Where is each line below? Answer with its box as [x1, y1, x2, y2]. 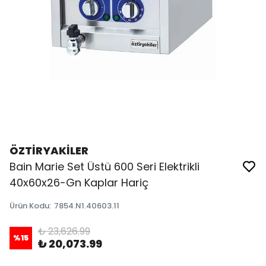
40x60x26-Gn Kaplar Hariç [9, 175, 148, 190]
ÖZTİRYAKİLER [9, 142, 88, 158]
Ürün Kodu [9, 199, 49, 211]
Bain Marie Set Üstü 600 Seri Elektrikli [9, 159, 199, 174]
